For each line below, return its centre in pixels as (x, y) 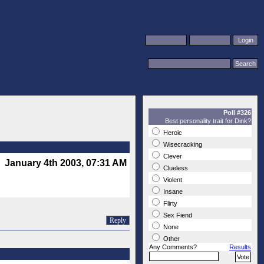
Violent (172, 180)
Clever (172, 156)
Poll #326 (237, 113)
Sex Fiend (177, 215)
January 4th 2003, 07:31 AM (66, 163)
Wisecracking (182, 145)
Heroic (172, 133)
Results (240, 247)
